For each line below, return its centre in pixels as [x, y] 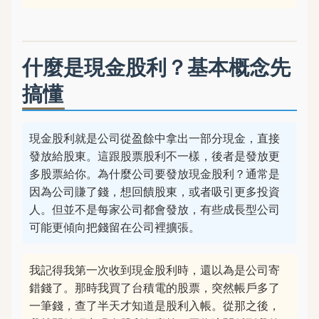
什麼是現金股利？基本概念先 [156, 67]
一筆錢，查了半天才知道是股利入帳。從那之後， [155, 305]
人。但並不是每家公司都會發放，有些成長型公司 [155, 209]
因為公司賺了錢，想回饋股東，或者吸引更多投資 [155, 192]
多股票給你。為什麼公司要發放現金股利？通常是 [155, 174]
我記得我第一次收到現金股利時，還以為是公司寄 [155, 270]
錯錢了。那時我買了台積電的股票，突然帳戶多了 [155, 288]
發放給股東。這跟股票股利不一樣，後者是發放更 [155, 156]
